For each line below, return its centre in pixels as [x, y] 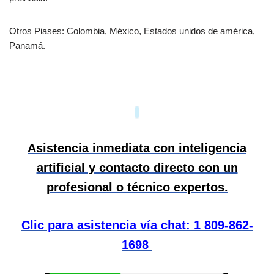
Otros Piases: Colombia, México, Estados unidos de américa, [132, 31]
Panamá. [27, 46]
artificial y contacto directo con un [137, 168]
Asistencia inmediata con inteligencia [137, 148]
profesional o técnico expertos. [137, 187]
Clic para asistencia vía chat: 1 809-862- [137, 225]
